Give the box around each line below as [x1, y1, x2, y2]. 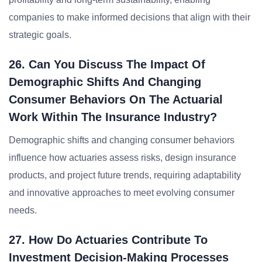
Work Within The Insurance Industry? [9, 111, 217, 123]
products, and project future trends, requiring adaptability [9, 170, 241, 180]
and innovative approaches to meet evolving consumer [9, 188, 235, 198]
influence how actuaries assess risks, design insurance [9, 153, 236, 163]
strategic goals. [9, 30, 71, 40]
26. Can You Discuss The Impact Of [9, 58, 205, 71]
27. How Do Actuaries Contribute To [9, 233, 208, 246]
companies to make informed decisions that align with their [9, 12, 250, 22]
